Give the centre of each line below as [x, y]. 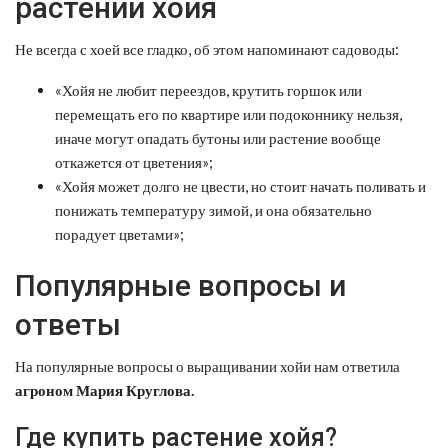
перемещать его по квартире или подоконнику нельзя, [228, 113]
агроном [45, 389]
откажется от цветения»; [134, 161]
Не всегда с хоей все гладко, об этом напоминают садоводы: [207, 48]
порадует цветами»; [119, 233]
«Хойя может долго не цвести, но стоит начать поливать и [240, 185]
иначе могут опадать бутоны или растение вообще [218, 137]
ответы [68, 324]
